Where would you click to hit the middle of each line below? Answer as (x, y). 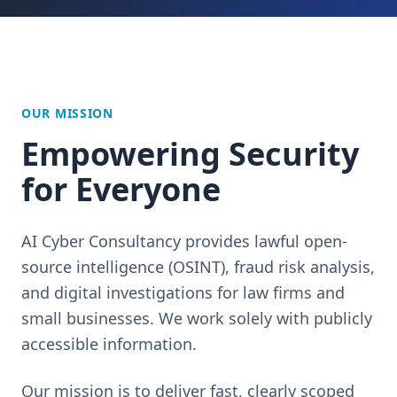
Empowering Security (190, 154)
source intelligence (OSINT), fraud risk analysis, (198, 267)
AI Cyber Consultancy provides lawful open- (184, 241)
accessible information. (109, 344)
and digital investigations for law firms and (183, 292)
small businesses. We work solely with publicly (197, 318)
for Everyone (121, 189)
